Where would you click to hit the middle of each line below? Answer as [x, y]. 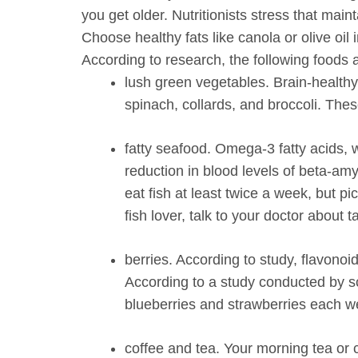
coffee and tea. [172, 348]
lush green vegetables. [197, 82]
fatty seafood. [168, 148]
